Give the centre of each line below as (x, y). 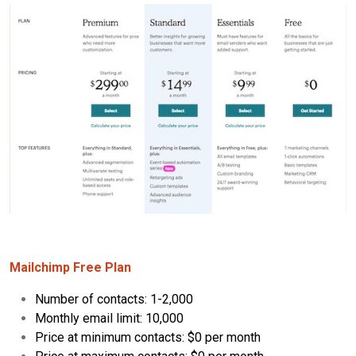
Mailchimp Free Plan (70, 268)
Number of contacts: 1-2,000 (114, 300)
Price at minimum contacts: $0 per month (148, 338)
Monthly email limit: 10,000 (109, 319)
